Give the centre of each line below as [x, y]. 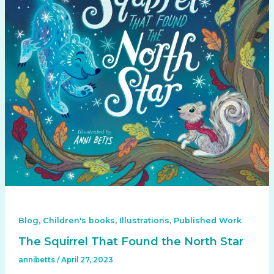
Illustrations [144, 220]
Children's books [79, 220]
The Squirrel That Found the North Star [131, 242]
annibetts [37, 260]
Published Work [207, 220]
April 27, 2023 [87, 260]
